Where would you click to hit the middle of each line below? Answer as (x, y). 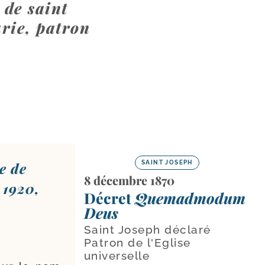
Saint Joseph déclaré (147, 229)
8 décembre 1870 (129, 180)
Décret (109, 198)
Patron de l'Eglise (137, 242)
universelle (117, 255)
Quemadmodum (190, 198)
